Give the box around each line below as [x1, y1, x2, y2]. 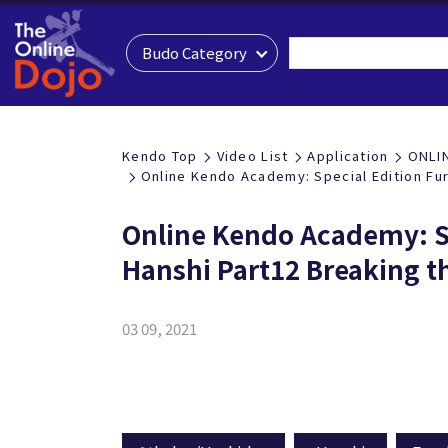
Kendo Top [122, 146, 198, 165]
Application [307, 146, 389, 165]
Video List [216, 146, 289, 165]
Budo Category [142, 42, 248, 63]
